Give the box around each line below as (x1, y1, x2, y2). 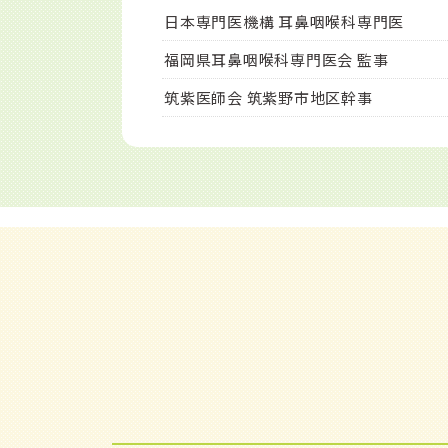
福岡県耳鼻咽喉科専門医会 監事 (164, 49, 389, 70)
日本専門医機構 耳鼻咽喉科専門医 (164, 11, 404, 32)
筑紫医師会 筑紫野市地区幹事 (164, 87, 373, 108)
